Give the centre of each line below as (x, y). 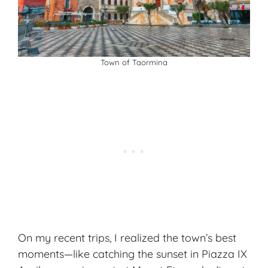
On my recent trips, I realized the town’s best (127, 238)
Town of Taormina (134, 63)
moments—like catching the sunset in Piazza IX (133, 254)
